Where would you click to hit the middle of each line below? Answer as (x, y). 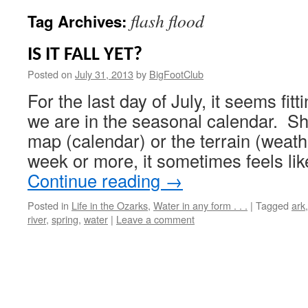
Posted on (50, 74)
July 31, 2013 (104, 74)
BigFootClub (176, 74)
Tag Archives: (79, 21)
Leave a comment (155, 219)
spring (65, 219)
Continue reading (96, 180)
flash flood (167, 21)
